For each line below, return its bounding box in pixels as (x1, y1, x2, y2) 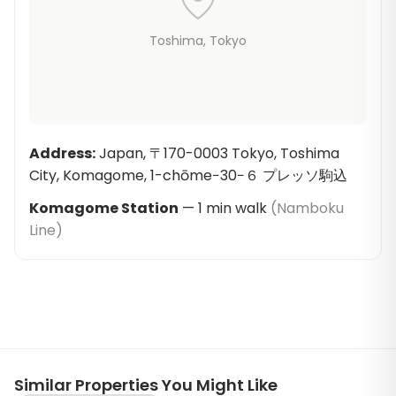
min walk (206, 198, 267, 218)
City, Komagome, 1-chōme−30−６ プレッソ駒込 (29, 165, 347, 186)
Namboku (277, 198, 344, 218)
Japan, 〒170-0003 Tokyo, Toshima (99, 143, 339, 164)
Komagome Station (29, 198, 179, 218)
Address (29, 143, 92, 164)
